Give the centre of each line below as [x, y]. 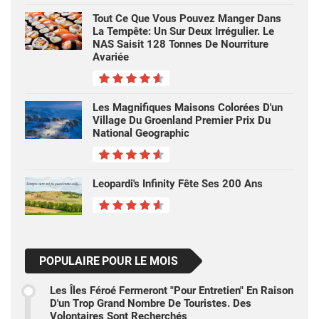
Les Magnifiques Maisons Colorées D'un [188, 107]
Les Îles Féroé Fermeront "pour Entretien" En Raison [172, 290]
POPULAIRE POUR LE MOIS [109, 261]
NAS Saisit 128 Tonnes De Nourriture [181, 44]
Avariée [111, 57]
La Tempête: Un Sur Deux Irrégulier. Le [183, 31]
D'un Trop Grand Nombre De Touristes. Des [151, 303]
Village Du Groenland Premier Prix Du [182, 120]
